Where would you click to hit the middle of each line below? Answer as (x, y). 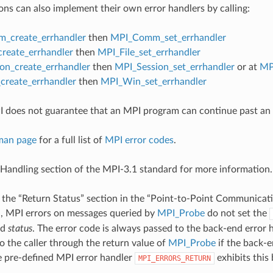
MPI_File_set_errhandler (149, 52)
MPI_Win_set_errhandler (153, 81)
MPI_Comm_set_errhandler (168, 37)
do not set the (237, 213)
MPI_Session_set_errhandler (174, 67)
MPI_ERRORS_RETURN (174, 258)
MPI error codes (139, 140)
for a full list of (70, 140)
